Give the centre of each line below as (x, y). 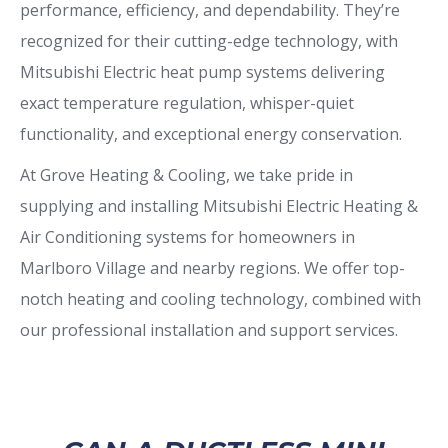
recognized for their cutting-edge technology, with (209, 40)
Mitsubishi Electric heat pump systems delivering (202, 71)
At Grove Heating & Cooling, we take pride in (186, 174)
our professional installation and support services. (209, 329)
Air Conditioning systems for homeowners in (187, 236)
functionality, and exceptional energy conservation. (211, 133)
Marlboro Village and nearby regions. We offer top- (212, 267)
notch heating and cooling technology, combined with (220, 298)
